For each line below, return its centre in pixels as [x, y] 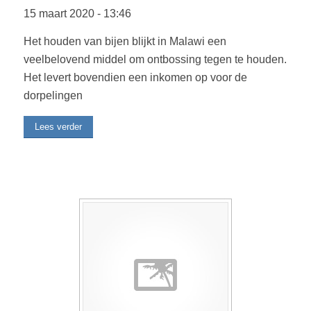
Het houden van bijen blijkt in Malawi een [125, 41]
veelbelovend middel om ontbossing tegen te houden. [155, 59]
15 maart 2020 [60, 14]
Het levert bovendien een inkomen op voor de [135, 77]
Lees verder [58, 127]
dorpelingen [53, 95]
